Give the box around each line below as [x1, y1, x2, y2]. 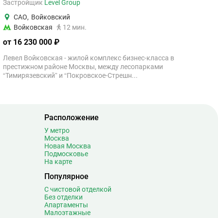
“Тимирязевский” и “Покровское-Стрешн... [3, 72, 138, 79]
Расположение [44, 113, 99, 122]
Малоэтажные [44, 209, 91, 217]
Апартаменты [44, 201, 88, 209]
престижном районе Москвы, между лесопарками [3, 63, 163, 71]
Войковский [31, 13, 70, 21]
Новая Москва [44, 142, 91, 150]
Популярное [44, 172, 89, 181]
